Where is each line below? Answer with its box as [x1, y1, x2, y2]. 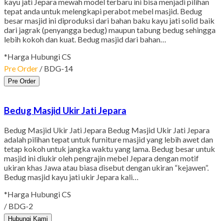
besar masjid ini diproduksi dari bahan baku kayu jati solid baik [4, 16, 215, 26]
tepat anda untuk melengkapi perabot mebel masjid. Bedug [4, 6, 202, 16]
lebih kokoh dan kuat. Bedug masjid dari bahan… [4, 35, 166, 44]
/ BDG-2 [4, 201, 33, 211]
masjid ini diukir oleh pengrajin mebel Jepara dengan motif [4, 153, 199, 163]
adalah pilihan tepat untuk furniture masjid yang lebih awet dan [4, 134, 213, 144]
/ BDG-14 [38, 64, 73, 74]
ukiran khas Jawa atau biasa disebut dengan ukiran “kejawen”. [4, 162, 209, 172]
